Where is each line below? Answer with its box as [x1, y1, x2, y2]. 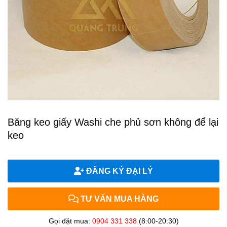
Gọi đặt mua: [48, 217, 92, 225]
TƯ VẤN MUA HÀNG [79, 195, 159, 203]
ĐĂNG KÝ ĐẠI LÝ [84, 167, 153, 175]
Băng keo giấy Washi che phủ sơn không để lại [8, 117, 218, 128]
